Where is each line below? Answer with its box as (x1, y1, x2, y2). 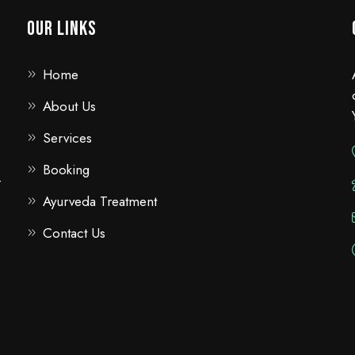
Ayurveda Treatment (43, 192, 157, 211)
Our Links (27, 17, 97, 41)
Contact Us (43, 223, 105, 242)
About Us (43, 97, 96, 116)
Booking (43, 160, 90, 179)
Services (43, 128, 92, 147)
